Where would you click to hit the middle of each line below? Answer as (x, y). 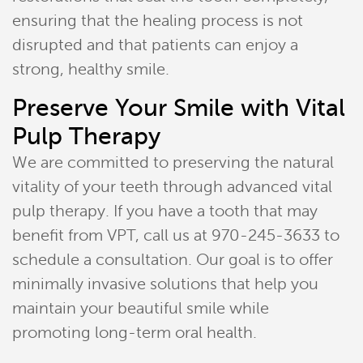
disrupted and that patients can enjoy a (155, 45)
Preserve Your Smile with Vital (179, 108)
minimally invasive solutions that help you (165, 284)
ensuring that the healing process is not (158, 21)
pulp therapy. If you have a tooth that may (165, 211)
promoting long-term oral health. (135, 333)
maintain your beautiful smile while (141, 308)
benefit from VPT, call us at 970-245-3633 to (176, 235)
